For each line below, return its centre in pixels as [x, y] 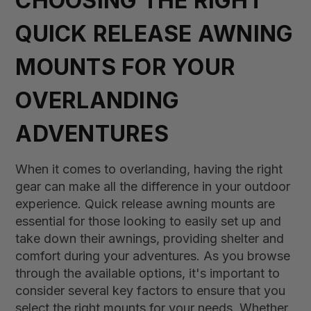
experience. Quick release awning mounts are [145, 204]
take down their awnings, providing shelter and [150, 238]
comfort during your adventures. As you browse [153, 256]
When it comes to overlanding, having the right [149, 169]
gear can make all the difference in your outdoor [153, 186]
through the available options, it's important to [148, 273]
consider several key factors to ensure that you [151, 291]
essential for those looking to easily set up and [149, 221]
